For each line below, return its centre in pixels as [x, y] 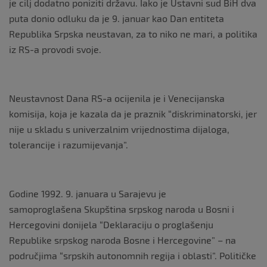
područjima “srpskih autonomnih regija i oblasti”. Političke [133, 255]
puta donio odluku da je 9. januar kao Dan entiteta [117, 18]
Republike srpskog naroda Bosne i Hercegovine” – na [122, 240]
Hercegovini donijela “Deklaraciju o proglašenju [111, 224]
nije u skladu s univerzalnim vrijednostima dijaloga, [119, 129]
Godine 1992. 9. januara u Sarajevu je [88, 193]
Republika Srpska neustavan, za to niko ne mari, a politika [133, 34]
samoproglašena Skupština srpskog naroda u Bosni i [122, 209]
